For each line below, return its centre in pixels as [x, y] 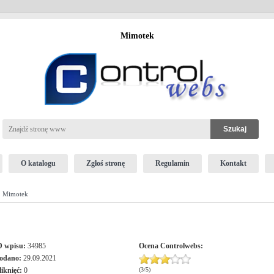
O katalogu [38, 163]
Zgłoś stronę [105, 163]
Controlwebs [180, 246]
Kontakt [233, 163]
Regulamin [172, 163]
